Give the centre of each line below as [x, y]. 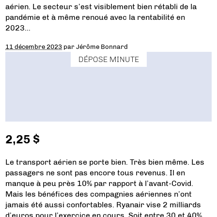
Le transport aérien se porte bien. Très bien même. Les [105, 162]
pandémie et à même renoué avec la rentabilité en [95, 17]
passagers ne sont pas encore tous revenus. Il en [95, 172]
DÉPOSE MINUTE [108, 59]
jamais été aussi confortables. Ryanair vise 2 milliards [103, 204]
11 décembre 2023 [34, 46]
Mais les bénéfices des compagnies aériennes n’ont [99, 194]
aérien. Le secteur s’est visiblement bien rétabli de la [101, 6]
